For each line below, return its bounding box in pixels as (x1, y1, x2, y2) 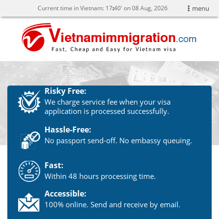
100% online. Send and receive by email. (44, 199, 180, 209)
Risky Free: (44, 85, 87, 96)
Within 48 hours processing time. (44, 171, 156, 181)
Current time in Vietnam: (38, 4, 106, 12)
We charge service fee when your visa (44, 96, 171, 107)
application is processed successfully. (44, 106, 169, 116)
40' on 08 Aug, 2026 (114, 4, 168, 12)
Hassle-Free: (44, 124, 91, 135)
